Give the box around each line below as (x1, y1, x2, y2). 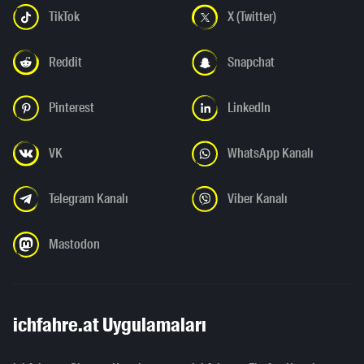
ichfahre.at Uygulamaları (13, 312, 206, 338)
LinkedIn (227, 99, 271, 117)
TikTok (49, 8, 80, 26)
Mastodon (49, 236, 100, 253)
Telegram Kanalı (49, 190, 128, 208)
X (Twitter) (227, 8, 276, 26)
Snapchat (227, 54, 275, 71)
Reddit (49, 54, 82, 71)
